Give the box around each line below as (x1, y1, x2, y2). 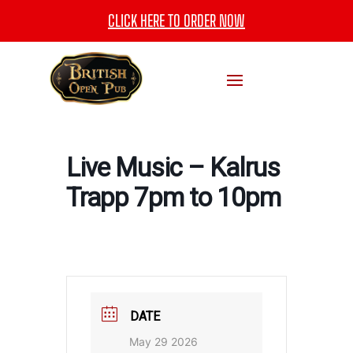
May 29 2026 (129, 335, 198, 349)
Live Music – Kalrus (66, 152, 280, 184)
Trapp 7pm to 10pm (66, 182, 281, 214)
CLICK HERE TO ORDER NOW (107, 11, 245, 30)
